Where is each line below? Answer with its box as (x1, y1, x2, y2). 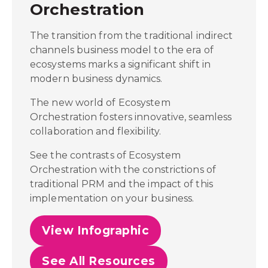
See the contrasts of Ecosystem (30, 150, 181, 161)
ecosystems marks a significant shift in (30, 59, 211, 70)
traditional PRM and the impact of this (30, 178, 213, 190)
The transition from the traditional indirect (30, 30, 233, 41)
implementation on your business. (30, 193, 194, 204)
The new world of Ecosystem (30, 97, 170, 108)
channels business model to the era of (30, 44, 214, 56)
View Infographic (42, 224, 149, 237)
